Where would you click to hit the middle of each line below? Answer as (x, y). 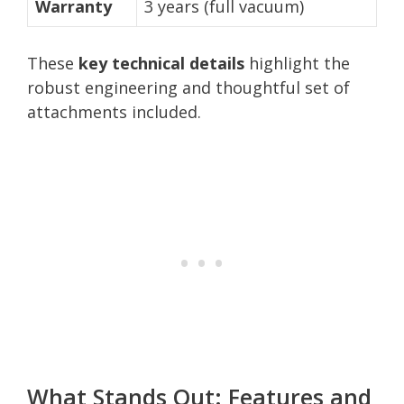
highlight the (297, 63)
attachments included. (114, 111)
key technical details (161, 63)
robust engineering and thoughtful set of (188, 87)
